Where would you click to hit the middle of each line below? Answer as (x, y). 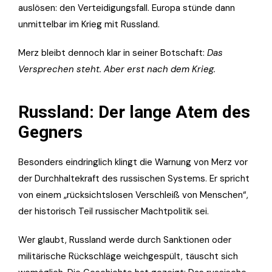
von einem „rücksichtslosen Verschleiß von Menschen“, (133, 195)
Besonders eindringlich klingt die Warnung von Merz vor (133, 162)
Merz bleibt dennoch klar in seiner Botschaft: (113, 53)
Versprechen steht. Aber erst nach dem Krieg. (117, 70)
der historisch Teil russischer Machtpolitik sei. (114, 212)
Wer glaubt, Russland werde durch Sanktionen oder (125, 240)
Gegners (50, 132)
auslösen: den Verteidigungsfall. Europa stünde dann (127, 8)
